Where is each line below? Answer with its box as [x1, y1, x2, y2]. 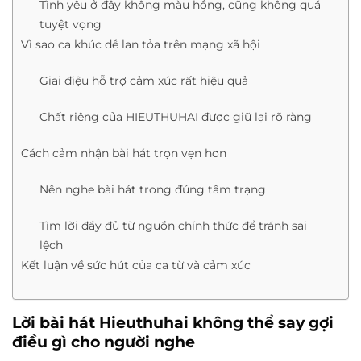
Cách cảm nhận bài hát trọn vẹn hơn [21, 146, 226, 161]
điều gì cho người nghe [12, 332, 195, 352]
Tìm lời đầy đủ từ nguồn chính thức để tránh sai [39, 218, 307, 234]
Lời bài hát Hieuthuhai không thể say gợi [12, 313, 334, 333]
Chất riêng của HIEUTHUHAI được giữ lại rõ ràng [39, 110, 312, 125]
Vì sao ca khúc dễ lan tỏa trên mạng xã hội [21, 37, 260, 52]
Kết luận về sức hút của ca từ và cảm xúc [21, 258, 251, 273]
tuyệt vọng [39, 17, 102, 32]
